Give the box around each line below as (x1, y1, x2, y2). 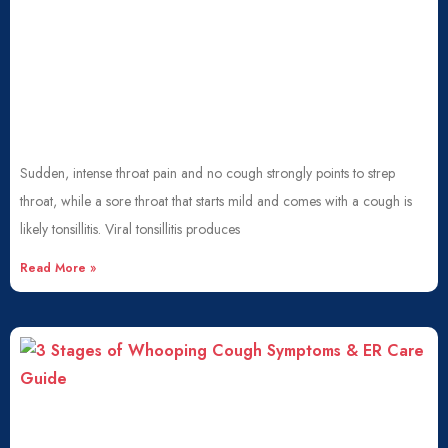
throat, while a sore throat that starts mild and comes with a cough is (20, 191, 412, 211)
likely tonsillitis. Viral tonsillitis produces (20, 219, 240, 239)
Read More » (20, 259, 96, 277)
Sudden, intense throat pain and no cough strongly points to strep (20, 163, 395, 183)
